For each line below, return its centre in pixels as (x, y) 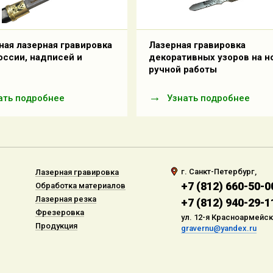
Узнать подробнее (208, 98)
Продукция (56, 226)
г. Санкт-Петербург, (219, 172)
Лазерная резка (66, 199)
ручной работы (183, 69)
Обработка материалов (80, 186)
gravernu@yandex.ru (219, 228)
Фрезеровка (59, 212)
